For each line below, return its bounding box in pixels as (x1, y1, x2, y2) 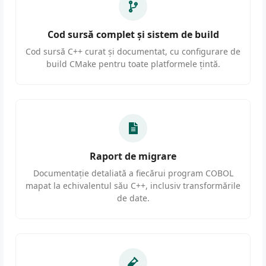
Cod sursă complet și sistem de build (47, 28, 219, 42)
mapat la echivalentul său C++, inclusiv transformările (26, 180, 240, 192)
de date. (116, 192, 150, 204)
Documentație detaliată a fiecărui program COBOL (33, 167, 233, 179)
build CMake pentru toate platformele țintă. (46, 58, 220, 70)
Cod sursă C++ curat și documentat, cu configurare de (26, 46, 240, 58)
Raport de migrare (90, 150, 176, 163)
